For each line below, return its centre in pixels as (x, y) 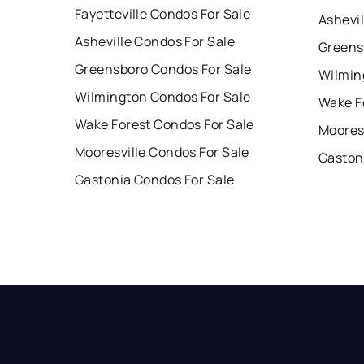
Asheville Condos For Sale (155, 42)
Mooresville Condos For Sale (162, 152)
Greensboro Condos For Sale (163, 69)
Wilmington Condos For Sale (163, 97)
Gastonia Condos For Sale (155, 180)
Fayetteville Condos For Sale (163, 14)
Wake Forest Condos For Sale (165, 125)
